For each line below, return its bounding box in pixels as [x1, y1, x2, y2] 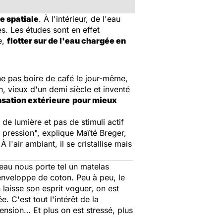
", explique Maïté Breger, [34, 128, 126, 138]
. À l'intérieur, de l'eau [39, 14, 120, 24]
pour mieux [72, 95, 117, 105]
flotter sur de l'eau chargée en [7, 36, 126, 46]
